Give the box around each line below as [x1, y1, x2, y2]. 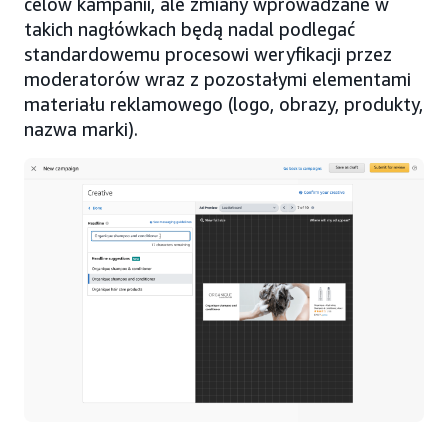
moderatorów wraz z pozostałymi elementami [24, 68, 411, 90]
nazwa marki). [24, 118, 138, 140]
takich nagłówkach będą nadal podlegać [24, 18, 355, 40]
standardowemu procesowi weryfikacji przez [24, 43, 392, 65]
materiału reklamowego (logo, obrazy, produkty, [24, 93, 423, 115]
